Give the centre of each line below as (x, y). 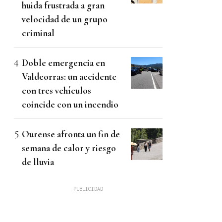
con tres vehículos (56, 91)
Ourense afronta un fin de (71, 134)
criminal (38, 33)
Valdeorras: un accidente (69, 77)
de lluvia (38, 162)
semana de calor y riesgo (69, 148)
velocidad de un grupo (65, 19)
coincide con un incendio (70, 105)
